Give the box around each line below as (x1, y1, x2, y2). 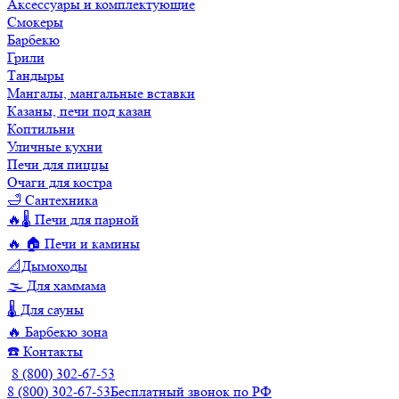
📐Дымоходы (7, 257, 87, 274)
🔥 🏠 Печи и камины (7, 235, 140, 252)
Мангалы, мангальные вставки (7, 85, 195, 102)
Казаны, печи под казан (7, 102, 151, 119)
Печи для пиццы (7, 156, 109, 173)
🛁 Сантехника (7, 191, 98, 208)
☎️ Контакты (7, 343, 83, 360)
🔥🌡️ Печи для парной (7, 211, 139, 228)
